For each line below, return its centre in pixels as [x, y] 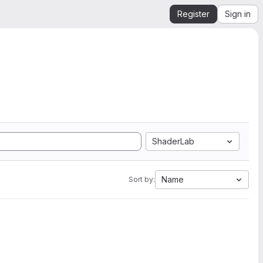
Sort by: [142, 179]
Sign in [238, 14]
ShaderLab [173, 141]
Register [193, 14]
